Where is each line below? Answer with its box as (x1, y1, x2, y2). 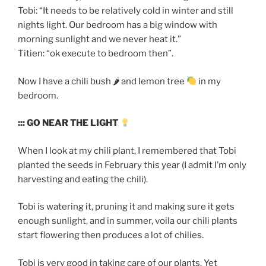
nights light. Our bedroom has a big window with (18, 20, 217, 31)
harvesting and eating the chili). (18, 173, 148, 185)
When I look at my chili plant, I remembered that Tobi (18, 145, 236, 156)
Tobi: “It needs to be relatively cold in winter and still (18, 5, 233, 17)
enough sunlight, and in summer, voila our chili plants (18, 216, 237, 227)
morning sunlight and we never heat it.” (18, 34, 181, 45)
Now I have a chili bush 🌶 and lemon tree (18, 75, 186, 87)
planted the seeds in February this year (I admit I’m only (18, 159, 246, 170)
